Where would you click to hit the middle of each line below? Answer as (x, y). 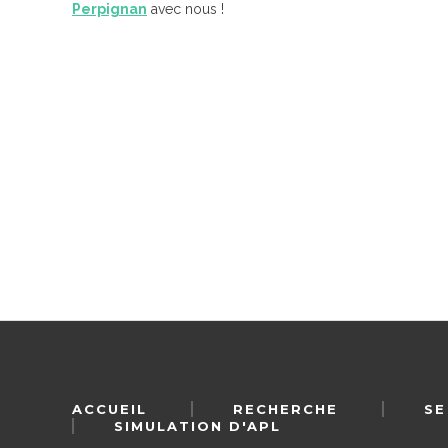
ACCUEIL (109, 408)
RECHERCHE (285, 408)
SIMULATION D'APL (197, 425)
